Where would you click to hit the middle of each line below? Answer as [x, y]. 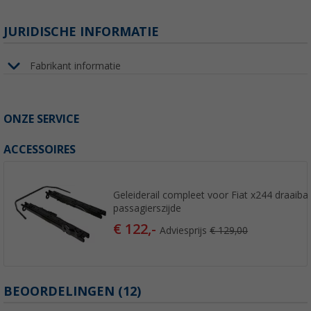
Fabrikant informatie [75, 66]
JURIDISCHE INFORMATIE [81, 32]
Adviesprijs [185, 230]
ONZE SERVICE [41, 119]
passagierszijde [148, 208]
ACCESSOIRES [40, 150]
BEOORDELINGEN [61, 292]
